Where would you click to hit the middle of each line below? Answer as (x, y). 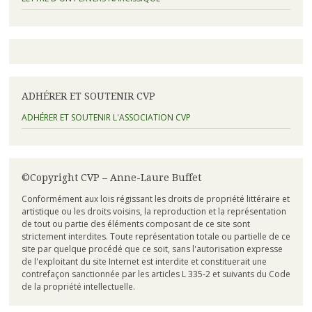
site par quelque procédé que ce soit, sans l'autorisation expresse (152, 249)
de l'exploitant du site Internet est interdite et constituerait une (144, 262)
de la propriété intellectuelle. (78, 287)
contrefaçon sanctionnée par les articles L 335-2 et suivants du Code (156, 274)
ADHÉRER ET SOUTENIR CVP (88, 96)
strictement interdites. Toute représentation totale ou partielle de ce (156, 237)
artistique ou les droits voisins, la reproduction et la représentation (154, 212)
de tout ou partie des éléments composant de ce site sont (135, 224)
